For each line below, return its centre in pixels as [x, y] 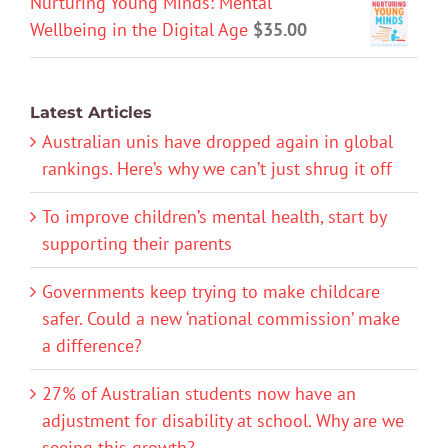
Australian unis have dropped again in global [217, 141]
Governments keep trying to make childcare [211, 291]
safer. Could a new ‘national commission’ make [221, 318]
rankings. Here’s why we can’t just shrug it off [217, 168]
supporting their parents [137, 243]
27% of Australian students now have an [199, 393]
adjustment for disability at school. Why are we [223, 420]
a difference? [92, 345]
